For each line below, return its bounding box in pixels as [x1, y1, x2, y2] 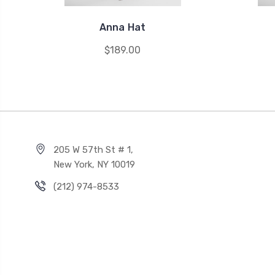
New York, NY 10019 [53, 159, 135, 170]
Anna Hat [99, 21, 146, 33]
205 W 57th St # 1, [53, 144, 133, 155]
